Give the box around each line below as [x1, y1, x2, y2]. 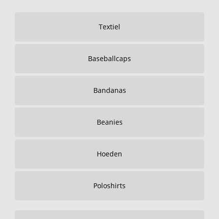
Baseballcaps [88, 54, 131, 63]
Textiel [99, 22, 120, 31]
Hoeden [97, 149, 122, 158]
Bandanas [93, 86, 126, 95]
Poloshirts [93, 181, 126, 190]
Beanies [96, 117, 123, 127]
